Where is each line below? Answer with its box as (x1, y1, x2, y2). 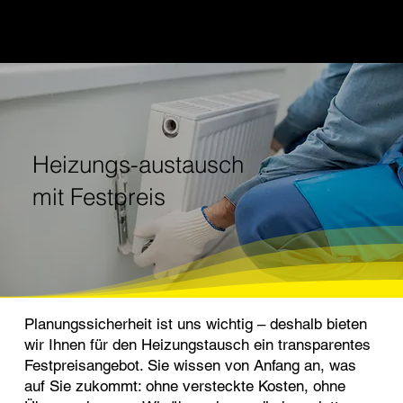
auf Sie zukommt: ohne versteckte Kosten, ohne (23, 376, 345, 395)
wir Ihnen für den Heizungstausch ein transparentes (23, 335, 371, 354)
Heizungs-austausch (31, 149, 244, 178)
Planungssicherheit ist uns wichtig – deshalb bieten (23, 314, 367, 333)
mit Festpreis (31, 182, 166, 210)
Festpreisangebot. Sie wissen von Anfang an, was (23, 355, 356, 374)
